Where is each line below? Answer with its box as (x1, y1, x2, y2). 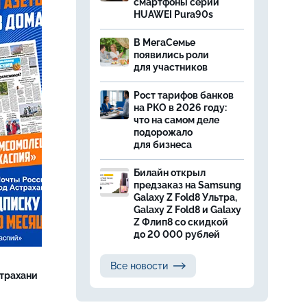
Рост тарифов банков (134, 90, 234, 101)
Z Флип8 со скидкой (134, 217, 228, 228)
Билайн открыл (134, 167, 206, 178)
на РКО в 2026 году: (134, 102, 227, 113)
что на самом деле (134, 114, 219, 125)
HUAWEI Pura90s (134, 9, 213, 20)
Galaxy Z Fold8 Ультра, (134, 192, 237, 203)
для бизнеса (134, 139, 192, 150)
